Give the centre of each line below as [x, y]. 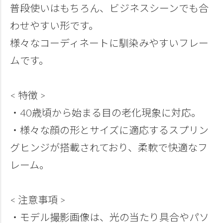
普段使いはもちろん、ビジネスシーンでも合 [109, 8]
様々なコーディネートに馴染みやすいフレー [109, 43]
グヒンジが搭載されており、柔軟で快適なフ [109, 148]
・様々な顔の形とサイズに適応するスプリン [109, 130]
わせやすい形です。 [54, 26]
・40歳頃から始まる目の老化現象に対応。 [106, 113]
